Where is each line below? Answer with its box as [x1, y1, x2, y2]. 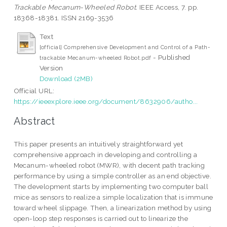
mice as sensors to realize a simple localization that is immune [13, 193, 213, 202]
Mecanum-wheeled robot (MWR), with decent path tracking [13, 161, 205, 170]
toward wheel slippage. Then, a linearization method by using [13, 204, 212, 212]
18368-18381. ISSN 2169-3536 [13, 13, 114, 22]
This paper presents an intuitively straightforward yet [13, 140, 183, 148]
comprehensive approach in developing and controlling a [13, 150, 198, 159]
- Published [151, 53, 191, 61]
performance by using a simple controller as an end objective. [13, 172, 212, 180]
